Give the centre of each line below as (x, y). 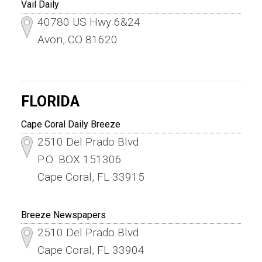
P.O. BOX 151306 (79, 160)
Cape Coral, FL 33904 (91, 250)
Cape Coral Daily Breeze (70, 125)
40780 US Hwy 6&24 (89, 22)
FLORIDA (50, 102)
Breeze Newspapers (63, 215)
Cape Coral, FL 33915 (91, 177)
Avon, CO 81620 (77, 40)
